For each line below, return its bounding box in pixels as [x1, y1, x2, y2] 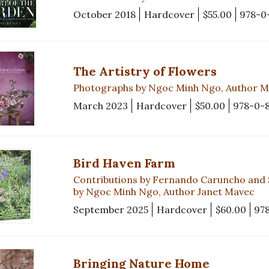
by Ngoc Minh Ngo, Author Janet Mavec [73, 185, 255, 198]
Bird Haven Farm [73, 155, 175, 171]
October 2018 [73, 8, 136, 20]
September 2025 [73, 203, 148, 216]
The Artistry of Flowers [73, 64, 217, 79]
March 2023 [73, 100, 128, 112]
